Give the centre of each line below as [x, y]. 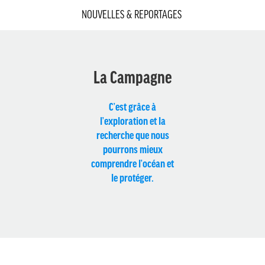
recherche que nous [132, 135]
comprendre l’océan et [132, 163]
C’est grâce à [132, 106]
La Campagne [132, 77]
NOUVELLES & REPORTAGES [131, 14]
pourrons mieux [132, 149]
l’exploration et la [132, 121]
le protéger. [132, 177]
